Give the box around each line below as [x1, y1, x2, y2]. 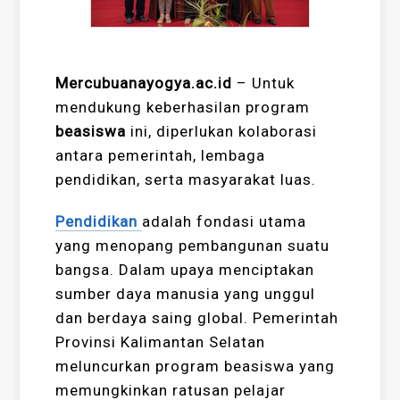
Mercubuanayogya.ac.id [55, 74, 233, 93]
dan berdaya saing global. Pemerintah [55, 309, 339, 328]
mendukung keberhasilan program [55, 98, 311, 117]
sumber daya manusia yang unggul [55, 285, 316, 304]
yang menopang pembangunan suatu [55, 237, 330, 255]
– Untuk [232, 74, 296, 93]
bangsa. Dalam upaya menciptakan [55, 261, 315, 279]
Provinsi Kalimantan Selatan [55, 333, 266, 352]
